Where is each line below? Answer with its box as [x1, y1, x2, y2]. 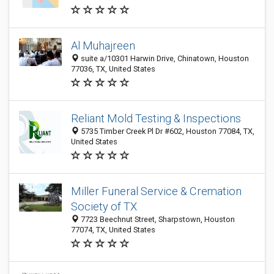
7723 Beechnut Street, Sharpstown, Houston [79, 215, 235, 224]
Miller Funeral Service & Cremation [71, 185, 242, 198]
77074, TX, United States [71, 225, 155, 234]
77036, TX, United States [71, 64, 155, 73]
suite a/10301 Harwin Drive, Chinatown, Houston [79, 54, 249, 63]
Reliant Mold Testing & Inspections [71, 112, 241, 125]
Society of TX [71, 200, 137, 213]
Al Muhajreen [71, 39, 135, 52]
